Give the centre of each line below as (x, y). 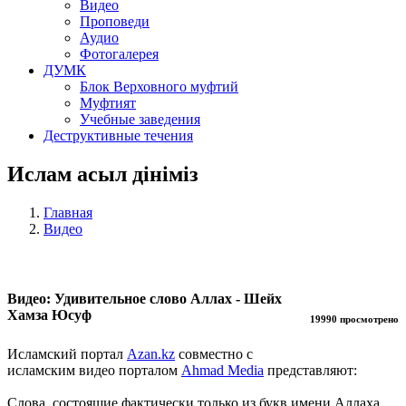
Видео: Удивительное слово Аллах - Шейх (145, 298)
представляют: (310, 370)
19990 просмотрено (354, 319)
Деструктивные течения (118, 135)
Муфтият (108, 102)
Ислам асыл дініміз (103, 174)
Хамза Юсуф (49, 314)
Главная (68, 212)
